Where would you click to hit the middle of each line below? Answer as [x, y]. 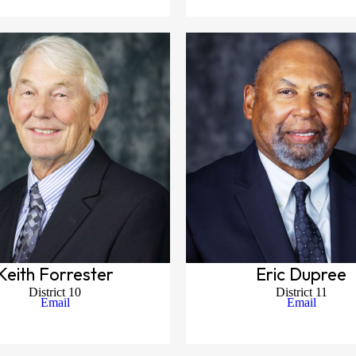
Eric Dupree [301, 274]
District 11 [301, 292]
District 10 [55, 292]
